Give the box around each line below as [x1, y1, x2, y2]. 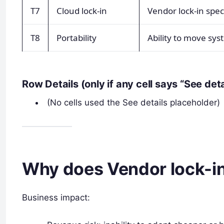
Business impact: [22, 192, 90, 203]
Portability [56, 31, 96, 43]
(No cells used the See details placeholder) [47, 97, 220, 107]
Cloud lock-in [56, 4, 107, 16]
